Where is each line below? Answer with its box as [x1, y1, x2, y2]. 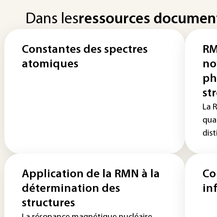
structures [22, 198, 75, 209]
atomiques [22, 59, 78, 70]
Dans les [26, 12, 78, 27]
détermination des [22, 183, 120, 195]
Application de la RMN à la [22, 169, 160, 180]
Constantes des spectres [22, 44, 148, 56]
